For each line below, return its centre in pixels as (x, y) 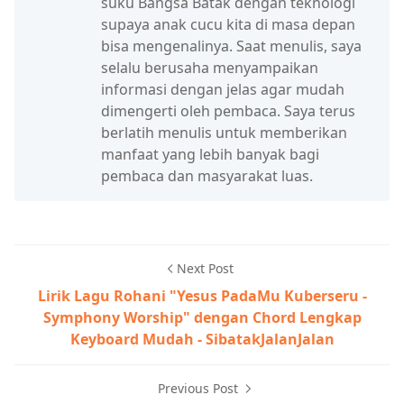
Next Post (205, 268)
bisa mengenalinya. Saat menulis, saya (231, 46)
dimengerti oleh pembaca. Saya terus (228, 110)
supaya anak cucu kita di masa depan (228, 24)
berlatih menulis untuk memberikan (224, 132)
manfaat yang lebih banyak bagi (210, 154)
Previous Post (199, 388)
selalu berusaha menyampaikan (210, 67)
